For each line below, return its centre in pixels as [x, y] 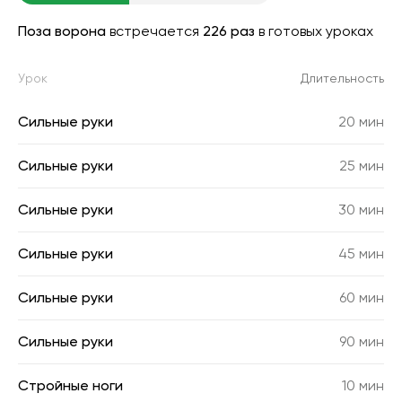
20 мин [361, 122]
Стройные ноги [70, 385]
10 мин [363, 385]
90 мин [362, 341]
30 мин [361, 210]
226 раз [229, 31]
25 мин [362, 166]
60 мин [362, 297]
